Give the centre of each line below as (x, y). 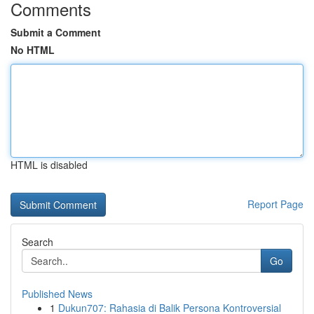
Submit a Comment (56, 32)
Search (37, 242)
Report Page (275, 204)
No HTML (33, 50)
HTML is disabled (49, 165)
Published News (57, 294)
